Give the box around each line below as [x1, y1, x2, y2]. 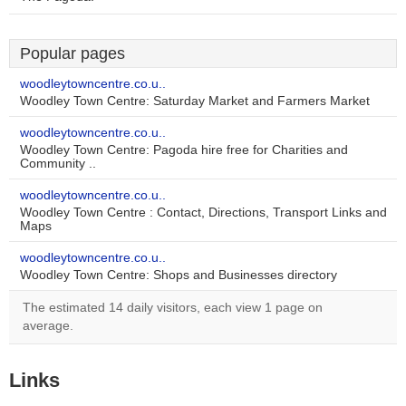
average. [23, 319, 73, 333]
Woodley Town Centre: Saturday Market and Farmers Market [20, 94, 370, 108]
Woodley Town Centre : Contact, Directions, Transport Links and [20, 206, 387, 219]
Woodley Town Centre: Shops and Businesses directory [20, 268, 337, 282]
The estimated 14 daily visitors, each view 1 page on [23, 301, 323, 314]
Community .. [20, 157, 96, 170]
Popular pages [20, 44, 125, 63]
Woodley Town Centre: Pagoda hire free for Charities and [20, 143, 348, 157]
